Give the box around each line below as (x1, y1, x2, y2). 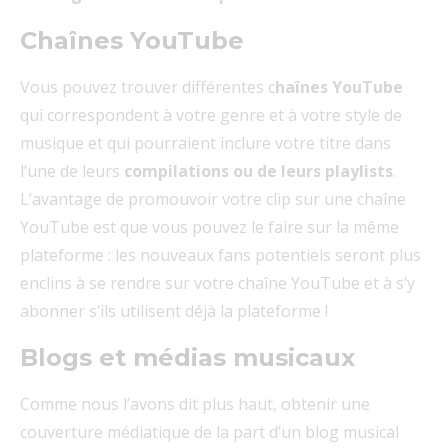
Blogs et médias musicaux (20, 343, 355, 373)
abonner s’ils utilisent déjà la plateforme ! (20, 300, 328, 323)
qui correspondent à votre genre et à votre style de (20, 104, 402, 127)
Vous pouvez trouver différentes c (20, 76, 275, 99)
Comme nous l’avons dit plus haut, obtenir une (20, 393, 370, 416)
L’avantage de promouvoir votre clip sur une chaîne (20, 188, 406, 211)
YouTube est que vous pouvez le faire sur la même (20, 216, 399, 239)
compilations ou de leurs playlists (124, 160, 393, 183)
